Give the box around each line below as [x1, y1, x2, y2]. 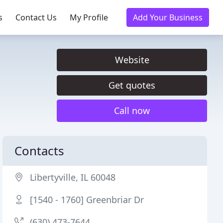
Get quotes [109, 79, 155, 91]
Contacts [14, 142, 65, 159]
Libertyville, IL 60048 [30, 171, 116, 183]
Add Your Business [133, 12, 203, 23]
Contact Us [15, 12, 57, 23]
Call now [114, 105, 150, 116]
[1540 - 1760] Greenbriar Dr [30, 194, 144, 206]
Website [114, 54, 149, 66]
